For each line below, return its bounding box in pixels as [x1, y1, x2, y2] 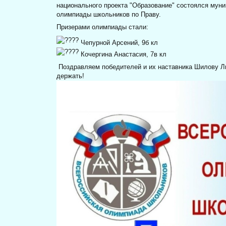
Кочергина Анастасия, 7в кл [79, 50, 167, 58]
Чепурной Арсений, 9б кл [79, 38, 158, 46]
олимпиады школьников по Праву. [56, 11, 161, 19]
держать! [56, 72, 85, 80]
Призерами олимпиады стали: [56, 23, 149, 31]
